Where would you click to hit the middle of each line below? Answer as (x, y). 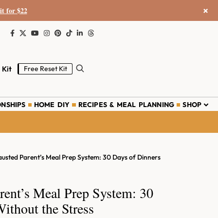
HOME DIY (52, 104)
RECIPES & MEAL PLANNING (126, 104)
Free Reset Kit (46, 68)
